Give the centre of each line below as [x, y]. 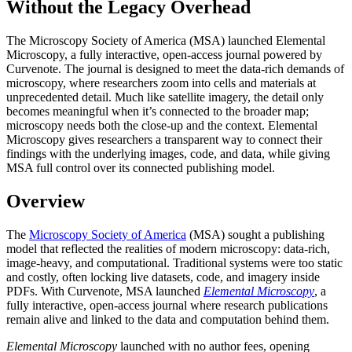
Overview [46, 202]
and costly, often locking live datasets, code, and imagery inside [163, 277]
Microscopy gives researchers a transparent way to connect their [164, 140]
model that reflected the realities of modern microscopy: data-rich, [168, 249]
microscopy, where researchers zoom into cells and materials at [161, 83]
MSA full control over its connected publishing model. [141, 168]
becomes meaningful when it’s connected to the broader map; [158, 112]
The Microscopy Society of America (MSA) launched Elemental [166, 41]
